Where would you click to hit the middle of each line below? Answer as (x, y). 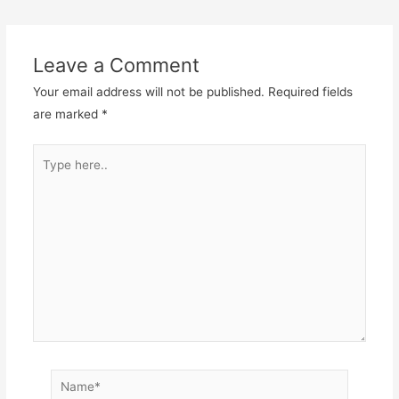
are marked (67, 114)
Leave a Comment (116, 65)
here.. (48, 176)
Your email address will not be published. (148, 92)
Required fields (310, 92)
